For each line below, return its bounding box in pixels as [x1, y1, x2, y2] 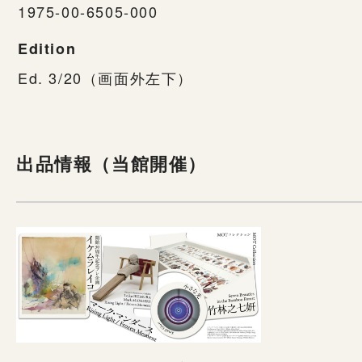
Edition [18, 37, 77, 59]
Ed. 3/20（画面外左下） [18, 66, 193, 88]
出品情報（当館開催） [16, 149, 207, 176]
